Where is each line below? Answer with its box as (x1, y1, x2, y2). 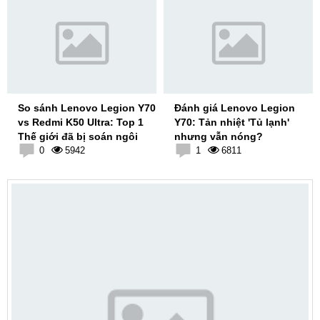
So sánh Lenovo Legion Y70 (18, 101, 156, 114)
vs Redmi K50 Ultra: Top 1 (18, 116, 144, 128)
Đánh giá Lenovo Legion (174, 101, 295, 114)
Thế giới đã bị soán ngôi (18, 130, 138, 142)
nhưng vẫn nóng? (174, 130, 263, 142)
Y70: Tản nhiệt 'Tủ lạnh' (174, 116, 289, 128)
